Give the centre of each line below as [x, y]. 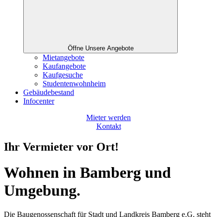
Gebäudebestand [49, 92]
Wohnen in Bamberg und [87, 173]
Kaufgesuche [63, 75]
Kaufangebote [64, 66]
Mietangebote [63, 57]
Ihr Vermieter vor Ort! [61, 147]
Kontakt [108, 126]
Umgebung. [42, 191]
